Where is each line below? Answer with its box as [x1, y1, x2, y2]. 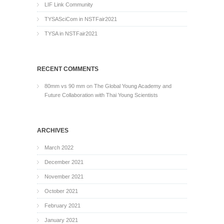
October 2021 [44, 188, 78, 194]
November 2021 [44, 173, 83, 179]
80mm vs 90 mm [44, 83, 85, 89]
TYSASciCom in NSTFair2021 [44, 16, 117, 22]
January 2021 [44, 217, 78, 223]
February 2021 [44, 202, 80, 208]
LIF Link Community [44, 1, 93, 7]
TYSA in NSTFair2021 [44, 30, 97, 36]
